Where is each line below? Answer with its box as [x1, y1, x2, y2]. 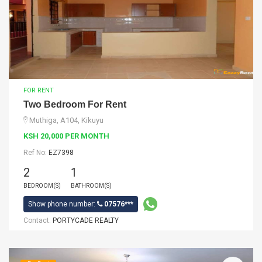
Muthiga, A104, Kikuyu [29, 116, 104, 125]
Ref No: [23, 149, 49, 157]
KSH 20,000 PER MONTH [23, 132, 109, 140]
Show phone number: [28, 200, 97, 208]
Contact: [23, 216, 53, 225]
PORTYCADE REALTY [53, 216, 119, 225]
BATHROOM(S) [71, 182, 112, 189]
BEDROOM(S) [23, 182, 61, 189]
